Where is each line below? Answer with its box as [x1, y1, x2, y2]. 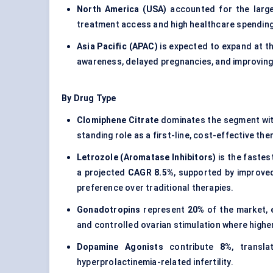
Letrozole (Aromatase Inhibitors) [77, 152, 216, 163]
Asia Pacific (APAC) [77, 41, 158, 52]
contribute [163, 242, 220, 252]
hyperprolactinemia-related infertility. [77, 257, 233, 268]
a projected [77, 168, 128, 178]
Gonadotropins [77, 205, 141, 215]
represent [140, 205, 188, 215]
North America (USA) [77, 4, 167, 15]
